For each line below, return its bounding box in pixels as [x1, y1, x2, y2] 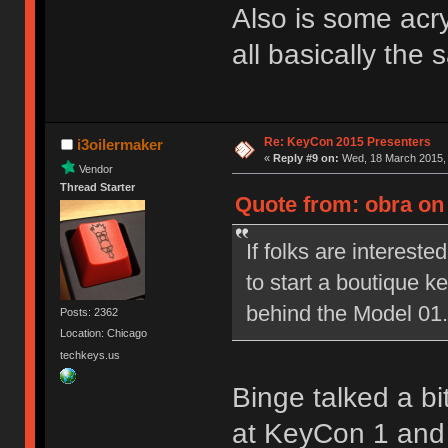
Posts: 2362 [60, 306, 119, 319]
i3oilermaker [76, 135, 163, 153]
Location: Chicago [60, 327, 148, 340]
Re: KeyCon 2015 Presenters [263, 134, 431, 149]
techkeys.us [60, 348, 121, 361]
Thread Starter [60, 180, 136, 193]
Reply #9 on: [272, 151, 339, 164]
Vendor [79, 162, 114, 175]
